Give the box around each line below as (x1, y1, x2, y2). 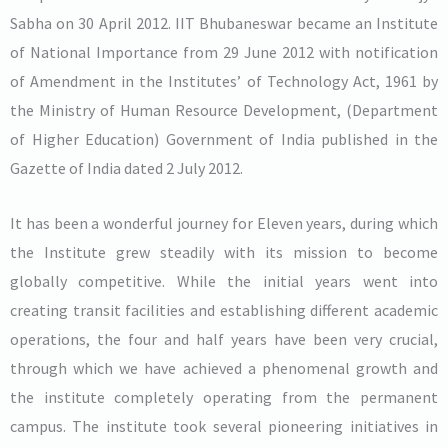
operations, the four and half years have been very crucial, (10, 328, 438, 349)
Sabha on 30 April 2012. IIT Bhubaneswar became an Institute (10, 13, 438, 34)
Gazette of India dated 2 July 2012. (10, 158, 243, 179)
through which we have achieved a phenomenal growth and (10, 357, 438, 378)
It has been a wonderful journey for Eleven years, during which (10, 212, 438, 233)
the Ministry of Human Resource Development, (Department (10, 100, 438, 121)
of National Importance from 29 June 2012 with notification (10, 42, 438, 63)
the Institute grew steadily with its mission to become (10, 241, 438, 262)
